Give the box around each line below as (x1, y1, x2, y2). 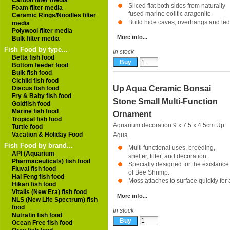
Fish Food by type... (4, 46, 68, 53)
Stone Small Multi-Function (113, 97, 218, 106)
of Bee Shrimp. (128, 169, 169, 176)
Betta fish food (12, 54, 54, 61)
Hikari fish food (12, 181, 56, 188)
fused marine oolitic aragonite (128, 10, 211, 17)
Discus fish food (12, 85, 59, 92)
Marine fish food (12, 108, 59, 115)
